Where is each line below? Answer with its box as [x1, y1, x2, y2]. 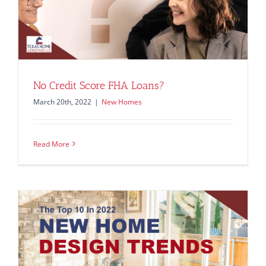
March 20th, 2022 [33, 96, 91, 107]
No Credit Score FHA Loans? [33, 78, 164, 92]
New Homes [102, 96, 142, 107]
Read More [33, 138, 69, 149]
